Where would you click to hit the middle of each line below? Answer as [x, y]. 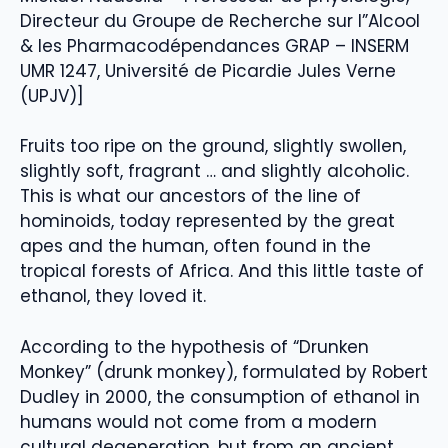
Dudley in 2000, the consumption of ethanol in [220, 396]
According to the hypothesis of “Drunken [194, 346]
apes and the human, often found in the [195, 246]
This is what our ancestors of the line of [190, 196]
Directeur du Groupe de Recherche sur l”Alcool [220, 20]
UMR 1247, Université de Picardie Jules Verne [208, 70]
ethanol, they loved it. [113, 296]
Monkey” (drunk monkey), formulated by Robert [224, 371]
